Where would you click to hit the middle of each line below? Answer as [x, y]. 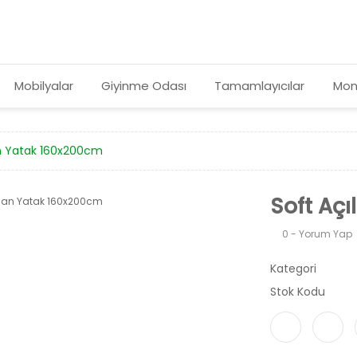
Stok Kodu [298, 292]
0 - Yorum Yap [317, 234]
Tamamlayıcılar [260, 86]
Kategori [293, 269]
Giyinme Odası [144, 86]
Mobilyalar [43, 86]
